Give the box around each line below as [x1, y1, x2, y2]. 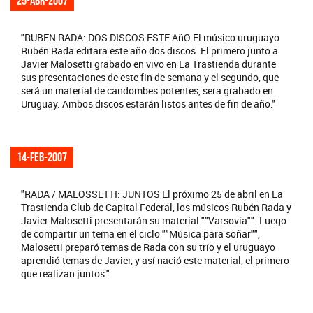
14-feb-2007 [17, 150, 67, 165]
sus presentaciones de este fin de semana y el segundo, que [21, 71, 279, 85]
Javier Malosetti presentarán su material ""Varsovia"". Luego [21, 214, 286, 228]
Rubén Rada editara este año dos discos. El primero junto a [21, 44, 278, 58]
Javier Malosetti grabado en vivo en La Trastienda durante [21, 57, 276, 71]
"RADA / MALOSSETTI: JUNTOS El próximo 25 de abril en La [21, 187, 283, 201]
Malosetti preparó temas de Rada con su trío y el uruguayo [21, 240, 275, 254]
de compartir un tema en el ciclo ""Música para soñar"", [21, 227, 260, 241]
